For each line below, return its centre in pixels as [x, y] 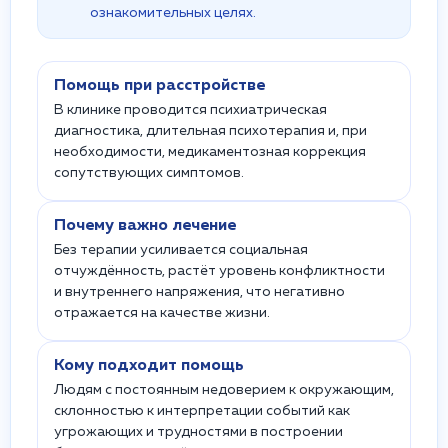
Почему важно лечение [145, 226]
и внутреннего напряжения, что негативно [199, 292]
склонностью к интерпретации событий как [202, 411]
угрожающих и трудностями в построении [198, 432]
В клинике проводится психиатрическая [190, 110]
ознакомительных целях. [173, 13]
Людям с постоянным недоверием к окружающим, [224, 390]
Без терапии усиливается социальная [181, 250]
